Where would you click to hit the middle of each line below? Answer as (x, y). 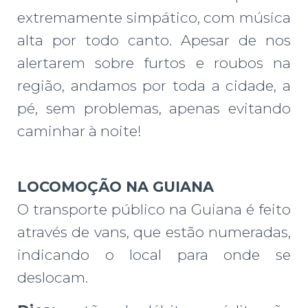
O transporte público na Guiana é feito (154, 210)
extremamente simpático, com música (154, 18)
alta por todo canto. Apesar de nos (154, 41)
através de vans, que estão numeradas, (154, 232)
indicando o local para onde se (154, 255)
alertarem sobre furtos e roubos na (154, 63)
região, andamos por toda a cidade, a (154, 86)
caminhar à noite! (79, 131)
